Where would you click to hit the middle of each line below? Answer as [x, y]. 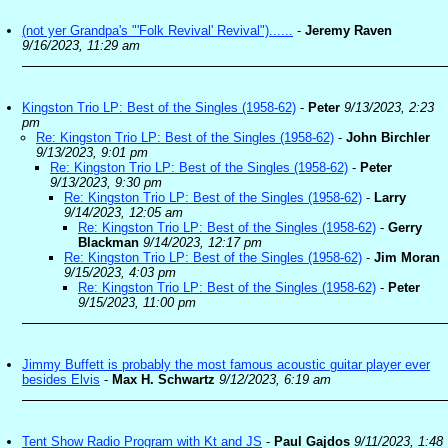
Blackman [108, 242]
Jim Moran [407, 257]
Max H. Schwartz [163, 379]
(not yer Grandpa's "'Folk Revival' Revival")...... [157, 30]
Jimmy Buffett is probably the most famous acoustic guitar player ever [226, 364]
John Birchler [388, 137]
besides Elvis [61, 379]
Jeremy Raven [348, 30]
